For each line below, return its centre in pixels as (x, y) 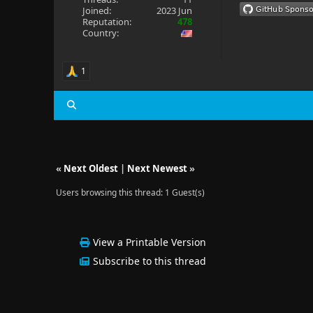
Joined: (96, 10)
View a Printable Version (150, 242)
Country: (100, 33)
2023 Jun (175, 10)
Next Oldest (90, 168)
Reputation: (107, 22)
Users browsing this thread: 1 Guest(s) (130, 192)
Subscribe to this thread (150, 261)
